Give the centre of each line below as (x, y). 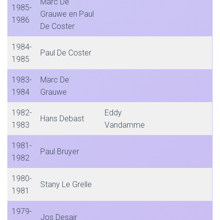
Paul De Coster (66, 53)
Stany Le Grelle (66, 184)
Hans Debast (62, 119)
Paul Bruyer (60, 151)
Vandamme (125, 125)
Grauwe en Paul (67, 14)
